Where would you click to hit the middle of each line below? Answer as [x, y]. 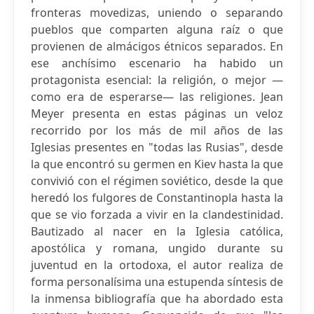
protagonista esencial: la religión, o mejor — [157, 80]
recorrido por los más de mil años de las [157, 130]
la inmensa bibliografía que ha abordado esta [157, 299]
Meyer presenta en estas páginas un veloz [157, 114]
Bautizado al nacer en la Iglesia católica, [157, 231]
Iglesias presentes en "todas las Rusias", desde [157, 147]
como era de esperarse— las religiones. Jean [157, 97]
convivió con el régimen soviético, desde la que [157, 181]
